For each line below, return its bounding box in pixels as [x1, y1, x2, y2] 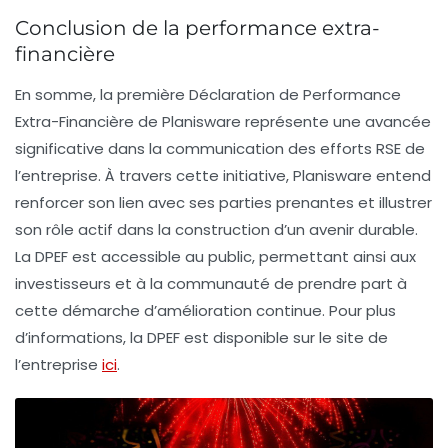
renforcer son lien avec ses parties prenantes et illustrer [15, 191, 432, 213]
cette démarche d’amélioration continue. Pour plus [15, 299, 396, 321]
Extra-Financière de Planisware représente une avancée [15, 110, 431, 132]
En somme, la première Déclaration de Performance [15, 83, 401, 105]
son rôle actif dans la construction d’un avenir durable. [15, 218, 418, 240]
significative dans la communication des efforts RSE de [15, 137, 425, 159]
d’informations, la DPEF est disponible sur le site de [15, 326, 388, 348]
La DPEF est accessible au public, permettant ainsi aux [15, 245, 416, 267]
